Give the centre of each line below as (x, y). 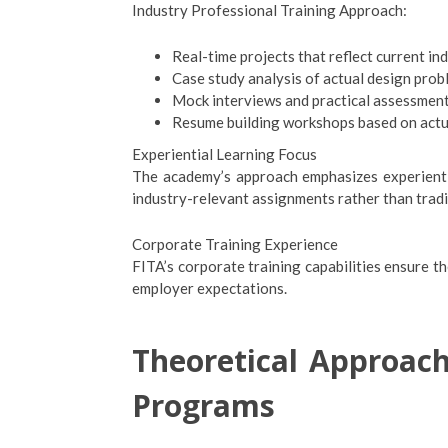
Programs (203, 405)
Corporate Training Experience (235, 244)
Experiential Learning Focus (224, 154)
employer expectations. (209, 288)
